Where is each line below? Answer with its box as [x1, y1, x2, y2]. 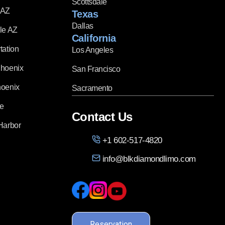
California [71, 32, 116, 44]
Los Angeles [71, 45, 114, 54]
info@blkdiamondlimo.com [102, 154, 196, 164]
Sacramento [71, 83, 113, 92]
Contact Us [71, 109, 133, 124]
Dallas [71, 21, 93, 30]
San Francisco [71, 64, 121, 73]
